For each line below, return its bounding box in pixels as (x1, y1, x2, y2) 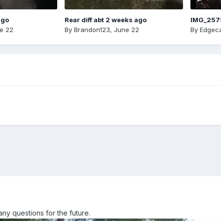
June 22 (113, 25, 139, 34)
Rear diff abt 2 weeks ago (64, 15, 147, 24)
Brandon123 (74, 25, 110, 34)
